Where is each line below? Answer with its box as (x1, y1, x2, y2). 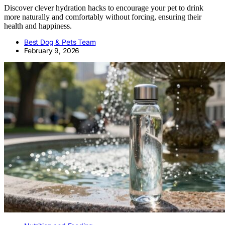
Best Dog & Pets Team (24, 38, 96, 47)
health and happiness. (4, 22, 72, 31)
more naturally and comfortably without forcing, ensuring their (4, 13, 201, 22)
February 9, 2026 (24, 46, 80, 55)
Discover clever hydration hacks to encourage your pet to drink (4, 4, 203, 13)
